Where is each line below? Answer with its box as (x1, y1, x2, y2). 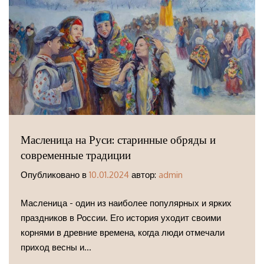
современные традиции (21, 148, 131, 163)
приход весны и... (21, 241, 91, 253)
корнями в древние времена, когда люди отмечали (21, 226, 225, 238)
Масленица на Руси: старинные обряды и (21, 133, 216, 147)
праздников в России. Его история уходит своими (21, 212, 221, 223)
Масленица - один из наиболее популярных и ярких (21, 197, 232, 209)
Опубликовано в (21, 169, 89, 181)
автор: (129, 169, 159, 181)
